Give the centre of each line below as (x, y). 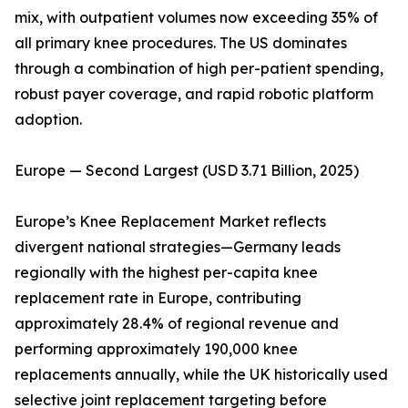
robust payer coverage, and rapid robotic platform (194, 94)
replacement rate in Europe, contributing (158, 298)
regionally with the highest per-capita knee (166, 273)
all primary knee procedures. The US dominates (181, 43)
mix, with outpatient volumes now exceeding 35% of (196, 18)
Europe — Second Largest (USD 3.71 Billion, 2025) (187, 171)
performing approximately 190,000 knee (156, 349)
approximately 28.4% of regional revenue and (177, 324)
